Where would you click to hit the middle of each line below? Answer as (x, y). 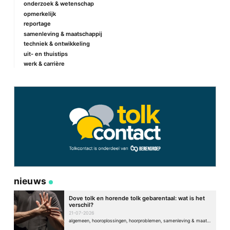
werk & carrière (44, 64)
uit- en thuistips (45, 54)
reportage (37, 24)
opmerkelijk (40, 14)
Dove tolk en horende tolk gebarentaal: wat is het (137, 198)
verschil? (81, 205)
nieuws (30, 181)
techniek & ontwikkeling (56, 44)
